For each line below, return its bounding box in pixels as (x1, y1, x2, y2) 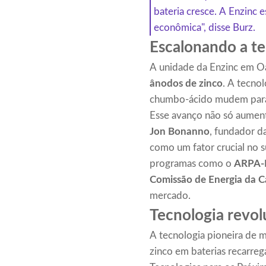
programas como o (150, 159, 234, 169)
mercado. (150, 191, 191, 201)
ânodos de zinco (150, 78, 223, 89)
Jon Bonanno (150, 126, 210, 137)
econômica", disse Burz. (154, 23, 255, 33)
